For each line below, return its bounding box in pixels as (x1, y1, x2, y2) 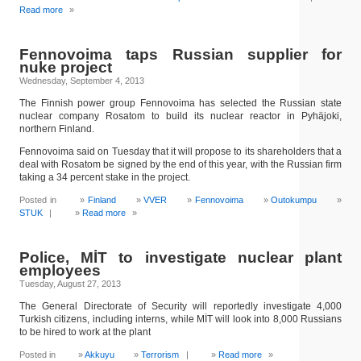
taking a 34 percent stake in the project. (19, 172, 190, 183)
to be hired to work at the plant (19, 326, 151, 338)
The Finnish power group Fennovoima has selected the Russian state (19, 98, 342, 109)
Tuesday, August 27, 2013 (19, 279, 121, 288)
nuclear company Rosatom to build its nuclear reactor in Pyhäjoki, (19, 110, 342, 122)
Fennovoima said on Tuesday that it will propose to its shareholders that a (19, 146, 342, 157)
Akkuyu (85, 350, 115, 359)
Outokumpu (271, 195, 317, 205)
